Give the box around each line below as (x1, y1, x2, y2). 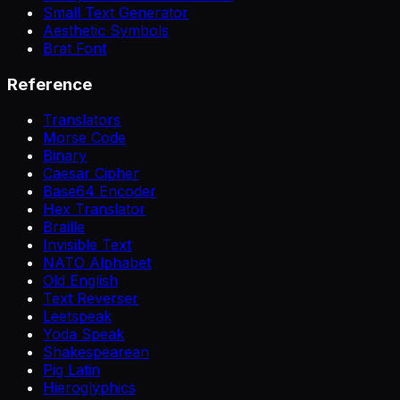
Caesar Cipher (43, 164, 139, 183)
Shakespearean (43, 343, 149, 362)
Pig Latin (43, 361, 100, 379)
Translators (43, 111, 121, 129)
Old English (43, 271, 118, 290)
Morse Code (43, 129, 126, 147)
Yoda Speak (43, 325, 124, 344)
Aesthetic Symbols (43, 21, 169, 39)
